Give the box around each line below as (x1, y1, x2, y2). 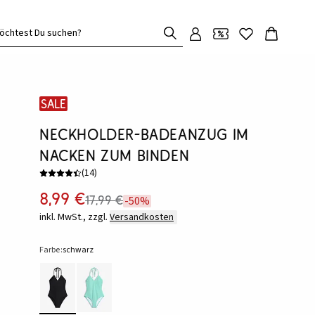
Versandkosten (110, 210, 174, 224)
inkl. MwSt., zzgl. (39, 210, 108, 224)
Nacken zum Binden (39, 146, 190, 165)
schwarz (62, 244, 94, 256)
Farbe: (39, 244, 63, 256)
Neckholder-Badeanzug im (39, 125, 249, 143)
